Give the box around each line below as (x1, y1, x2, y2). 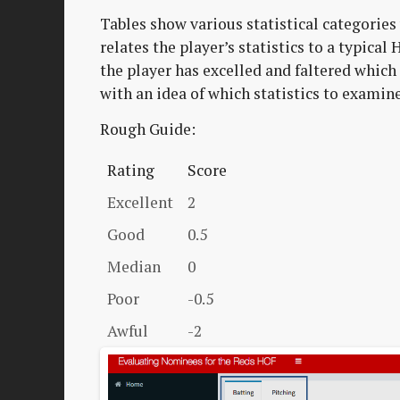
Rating (107, 159, 154, 180)
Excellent (107, 191, 173, 212)
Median (107, 255, 161, 277)
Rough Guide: (100, 119, 196, 140)
